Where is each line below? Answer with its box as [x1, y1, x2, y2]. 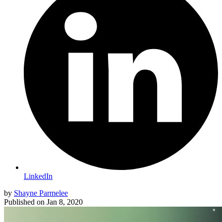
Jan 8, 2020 [47, 197, 83, 206]
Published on [4, 197, 45, 206]
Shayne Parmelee [14, 188, 68, 197]
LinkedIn [24, 171, 53, 180]
